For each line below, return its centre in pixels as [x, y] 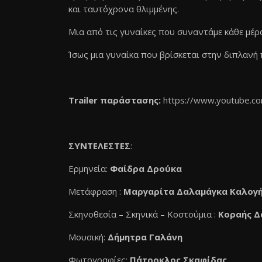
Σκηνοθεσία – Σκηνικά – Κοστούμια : [143, 214]
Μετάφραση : [96, 191]
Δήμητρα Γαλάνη [144, 237]
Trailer [84, 100]
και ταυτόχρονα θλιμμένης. [124, 9]
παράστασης [129, 100]
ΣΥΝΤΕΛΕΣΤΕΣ [99, 146]
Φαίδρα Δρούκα [145, 168]
